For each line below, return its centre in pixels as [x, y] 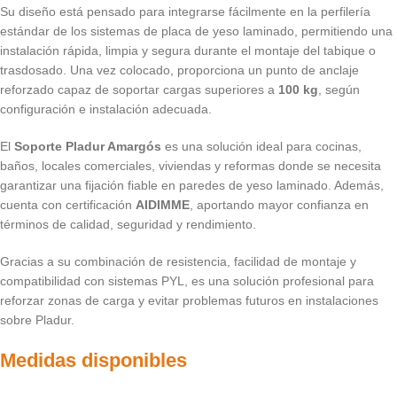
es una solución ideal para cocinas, [261, 147]
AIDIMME [163, 205]
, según [339, 90]
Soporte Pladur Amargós [88, 147]
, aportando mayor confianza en [279, 205]
